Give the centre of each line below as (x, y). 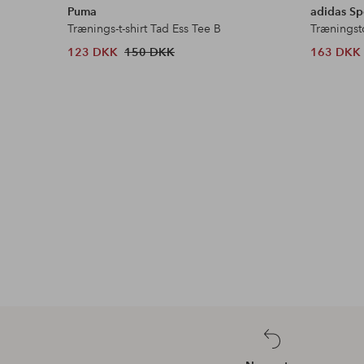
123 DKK (93, 52)
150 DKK (150, 52)
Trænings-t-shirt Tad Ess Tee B (145, 28)
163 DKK (336, 52)
